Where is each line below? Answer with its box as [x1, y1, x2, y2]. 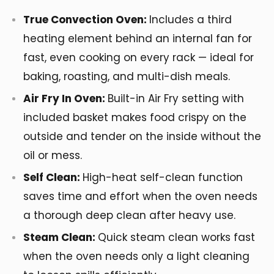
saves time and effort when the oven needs [23, 188, 257, 204]
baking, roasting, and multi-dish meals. [23, 68, 230, 84]
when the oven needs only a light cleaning [23, 248, 250, 264]
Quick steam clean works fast [98, 229, 255, 245]
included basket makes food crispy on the [23, 109, 246, 125]
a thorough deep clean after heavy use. [23, 207, 235, 223]
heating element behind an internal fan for [23, 31, 252, 46]
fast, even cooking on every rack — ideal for [23, 50, 254, 65]
